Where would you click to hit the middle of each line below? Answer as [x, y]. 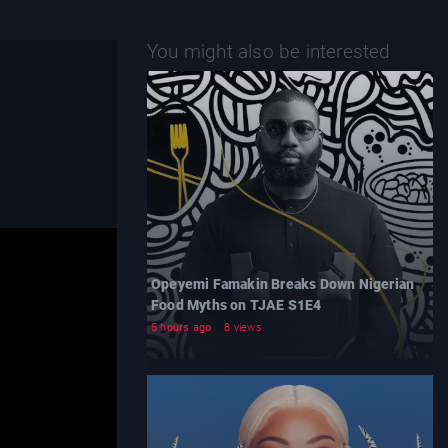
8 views [243, 327]
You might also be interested [269, 51]
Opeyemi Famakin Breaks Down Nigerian [283, 284]
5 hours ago [181, 327]
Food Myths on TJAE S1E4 [236, 305]
